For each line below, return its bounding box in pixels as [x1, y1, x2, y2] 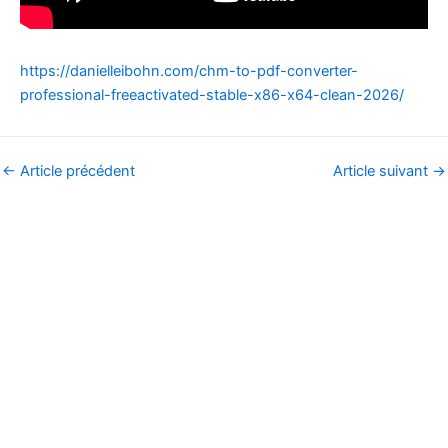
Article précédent [16, 162, 135, 181]
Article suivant [333, 162, 432, 181]
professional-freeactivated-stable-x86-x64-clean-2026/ [20, 86, 404, 105]
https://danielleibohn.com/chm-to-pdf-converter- [20, 62, 358, 81]
